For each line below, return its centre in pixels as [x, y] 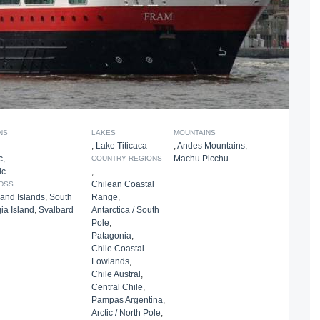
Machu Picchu [201, 159]
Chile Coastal [117, 249]
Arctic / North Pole [126, 313]
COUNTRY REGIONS [126, 158]
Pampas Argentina [127, 300]
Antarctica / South [125, 210]
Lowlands [110, 261]
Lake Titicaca [121, 146]
